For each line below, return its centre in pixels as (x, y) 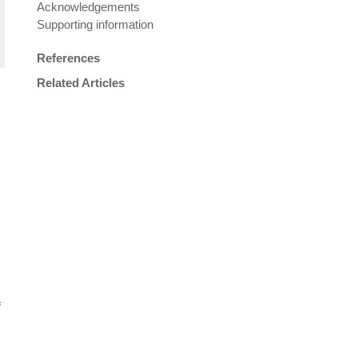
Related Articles (81, 83)
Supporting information (95, 24)
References (68, 58)
